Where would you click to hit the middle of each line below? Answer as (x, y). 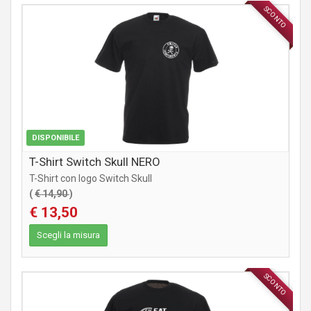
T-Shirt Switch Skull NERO (95, 162)
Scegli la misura (68, 235)
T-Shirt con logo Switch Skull (91, 179)
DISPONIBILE (56, 138)
